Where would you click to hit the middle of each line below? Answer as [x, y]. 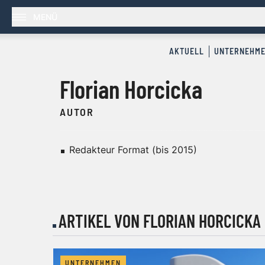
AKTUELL [186, 51]
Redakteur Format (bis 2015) [133, 150]
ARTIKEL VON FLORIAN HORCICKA [160, 221]
